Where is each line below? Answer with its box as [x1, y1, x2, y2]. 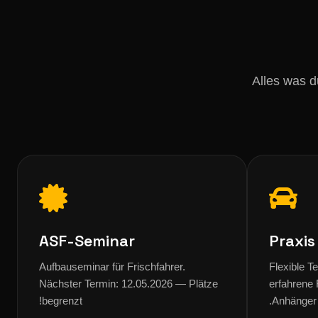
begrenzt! [42, 295, 82, 307]
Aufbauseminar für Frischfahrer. [39, 261, 185, 273]
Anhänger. [272, 295, 317, 307]
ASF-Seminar [39, 231, 135, 251]
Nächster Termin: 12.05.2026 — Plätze [39, 278, 218, 290]
